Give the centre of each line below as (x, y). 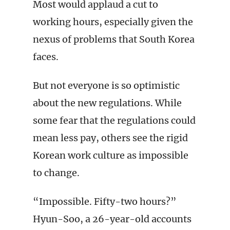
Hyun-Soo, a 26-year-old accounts (112, 219)
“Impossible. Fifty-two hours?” (105, 202)
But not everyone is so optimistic (106, 85)
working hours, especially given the (113, 22)
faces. (46, 57)
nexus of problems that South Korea (114, 39)
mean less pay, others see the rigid (110, 138)
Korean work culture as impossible (111, 155)
